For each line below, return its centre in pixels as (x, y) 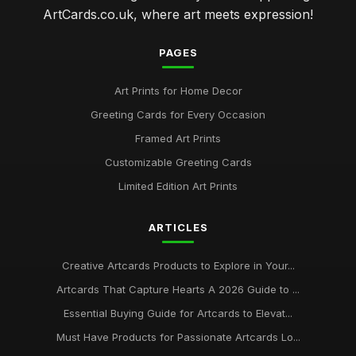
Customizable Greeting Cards (178, 162)
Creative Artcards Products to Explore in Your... (178, 265)
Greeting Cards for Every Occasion (178, 114)
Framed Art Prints (178, 138)
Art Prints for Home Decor (178, 91)
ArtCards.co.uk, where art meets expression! (178, 14)
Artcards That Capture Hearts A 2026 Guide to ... (178, 289)
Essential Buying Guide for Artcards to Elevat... (178, 313)
